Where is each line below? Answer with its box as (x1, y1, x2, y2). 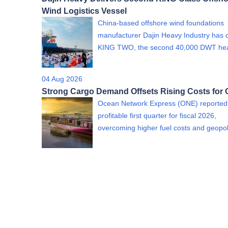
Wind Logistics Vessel (42, 6, 127, 15)
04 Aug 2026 (42, 75, 82, 83)
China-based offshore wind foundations (98, 19, 224, 27)
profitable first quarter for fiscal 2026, (98, 111, 216, 120)
